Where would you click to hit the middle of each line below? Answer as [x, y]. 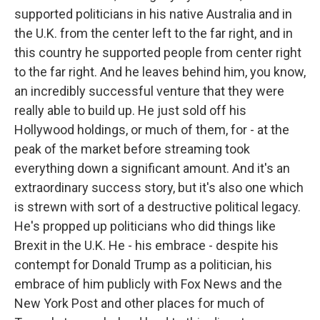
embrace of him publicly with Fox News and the [148, 284]
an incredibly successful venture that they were [149, 91]
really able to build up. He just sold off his [130, 110]
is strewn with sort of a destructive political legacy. [157, 207]
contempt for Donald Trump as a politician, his [143, 265]
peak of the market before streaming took [132, 149]
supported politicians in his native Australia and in [153, 14]
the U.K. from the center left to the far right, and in [154, 33]
